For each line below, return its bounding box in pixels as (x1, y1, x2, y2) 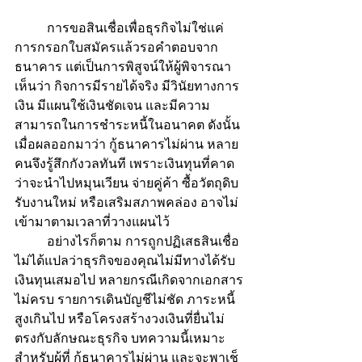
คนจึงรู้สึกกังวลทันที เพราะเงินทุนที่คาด (15, 155, 234, 171)
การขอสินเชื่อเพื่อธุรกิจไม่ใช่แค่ (15, 19, 47, 36)
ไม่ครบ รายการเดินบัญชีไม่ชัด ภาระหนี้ (15, 291, 235, 307)
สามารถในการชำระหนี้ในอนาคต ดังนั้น (15, 116, 240, 133)
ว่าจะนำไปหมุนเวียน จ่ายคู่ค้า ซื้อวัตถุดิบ (15, 175, 242, 191)
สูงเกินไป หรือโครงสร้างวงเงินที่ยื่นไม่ (15, 310, 225, 326)
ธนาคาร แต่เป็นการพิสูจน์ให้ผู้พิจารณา (15, 58, 231, 74)
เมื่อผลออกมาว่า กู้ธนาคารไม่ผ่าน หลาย (15, 136, 238, 152)
